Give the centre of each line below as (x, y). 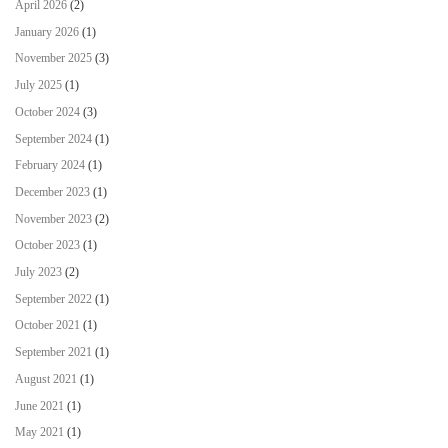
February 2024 (50, 165)
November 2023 (53, 218)
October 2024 (47, 111)
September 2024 (53, 138)
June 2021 (39, 405)
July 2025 (38, 85)
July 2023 (38, 272)
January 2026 (47, 31)
